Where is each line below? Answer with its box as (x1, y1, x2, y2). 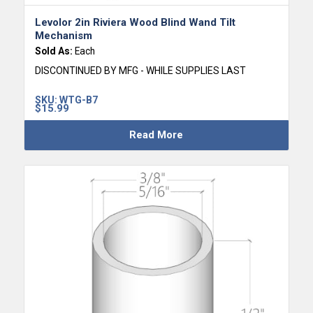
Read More (129, 128, 184, 141)
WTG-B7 (59, 94, 98, 105)
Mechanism (34, 29, 92, 42)
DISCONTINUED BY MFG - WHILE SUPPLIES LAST (34, 64, 246, 76)
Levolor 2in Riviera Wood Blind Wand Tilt (34, 15, 235, 29)
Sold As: (34, 45, 75, 57)
